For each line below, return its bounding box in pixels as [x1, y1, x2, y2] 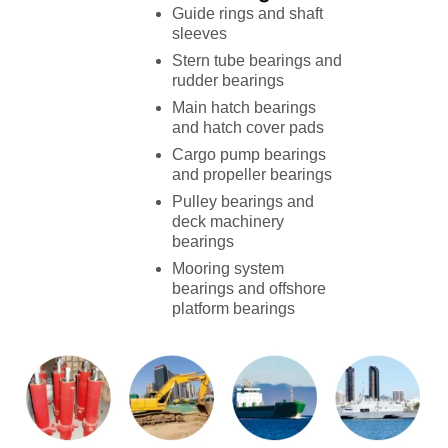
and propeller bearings [171, 166, 332, 184]
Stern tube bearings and [171, 52, 342, 70]
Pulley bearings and [171, 193, 314, 211]
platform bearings [171, 300, 295, 318]
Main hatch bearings [171, 99, 316, 117]
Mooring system [171, 260, 284, 278]
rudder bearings [171, 72, 284, 90]
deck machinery [171, 213, 284, 231]
